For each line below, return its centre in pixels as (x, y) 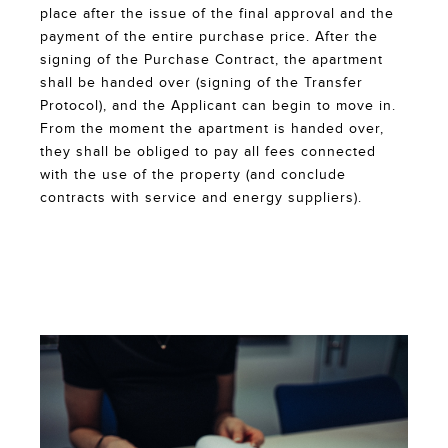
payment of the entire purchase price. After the (209, 37)
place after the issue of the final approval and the (217, 14)
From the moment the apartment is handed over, (212, 129)
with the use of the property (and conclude (193, 175)
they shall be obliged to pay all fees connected (208, 152)
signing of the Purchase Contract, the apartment (211, 60)
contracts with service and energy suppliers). (201, 198)
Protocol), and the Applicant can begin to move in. (218, 106)
